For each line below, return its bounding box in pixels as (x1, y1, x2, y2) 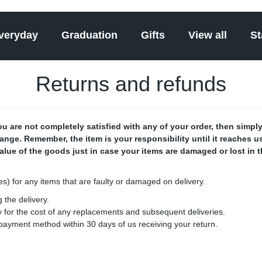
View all (188, 29, 227, 41)
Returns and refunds (36, 72, 226, 96)
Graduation (61, 29, 118, 41)
